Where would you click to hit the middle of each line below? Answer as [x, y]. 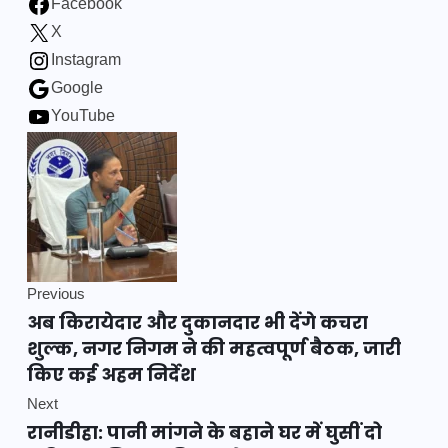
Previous [56, 296]
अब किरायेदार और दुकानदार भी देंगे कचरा [197, 323]
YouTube [83, 118]
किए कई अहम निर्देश [111, 375]
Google [77, 90]
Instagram [86, 62]
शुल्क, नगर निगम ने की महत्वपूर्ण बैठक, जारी [214, 349]
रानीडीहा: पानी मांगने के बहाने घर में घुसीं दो [204, 433]
